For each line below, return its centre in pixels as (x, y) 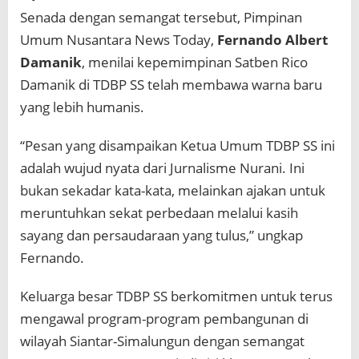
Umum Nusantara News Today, (119, 39)
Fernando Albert (272, 39)
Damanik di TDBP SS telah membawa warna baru (171, 84)
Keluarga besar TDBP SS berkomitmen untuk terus (176, 296)
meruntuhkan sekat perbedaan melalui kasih (159, 212)
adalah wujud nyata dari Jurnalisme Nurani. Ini (162, 167)
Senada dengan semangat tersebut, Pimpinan (161, 17)
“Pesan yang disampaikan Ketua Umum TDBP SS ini (177, 145)
